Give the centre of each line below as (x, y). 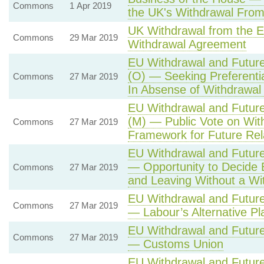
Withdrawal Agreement (187, 44)
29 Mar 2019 (93, 37)
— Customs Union (175, 244)
